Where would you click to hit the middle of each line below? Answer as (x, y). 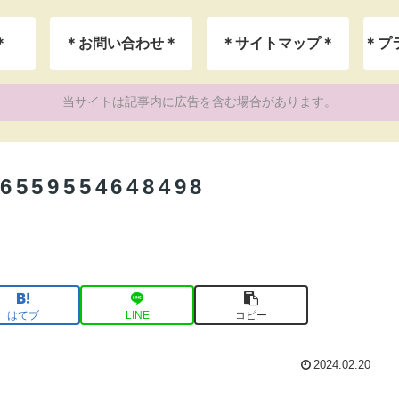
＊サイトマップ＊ (278, 43)
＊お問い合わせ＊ (121, 43)
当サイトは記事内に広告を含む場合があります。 (199, 102)
